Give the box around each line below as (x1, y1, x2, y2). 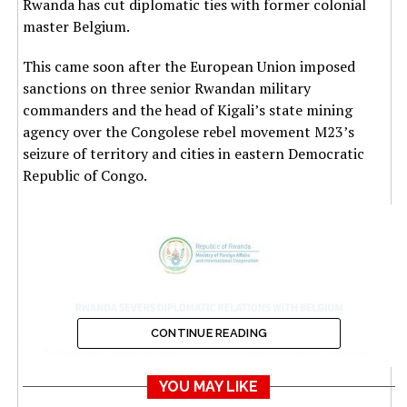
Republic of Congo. (22, 164, 147, 185)
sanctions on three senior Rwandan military (22, 77, 311, 98)
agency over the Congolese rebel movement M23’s (22, 121, 354, 142)
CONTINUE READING (150, 325, 268, 340)
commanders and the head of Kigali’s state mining (22, 99, 352, 120)
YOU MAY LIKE (159, 377, 259, 395)
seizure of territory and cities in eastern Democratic (22, 143, 364, 164)
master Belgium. (22, 15, 130, 36)
